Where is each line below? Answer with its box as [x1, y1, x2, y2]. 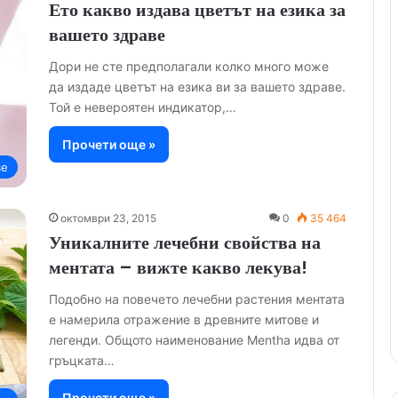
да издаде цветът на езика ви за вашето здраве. [49, 79, 346, 95]
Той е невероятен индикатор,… [49, 99, 236, 115]
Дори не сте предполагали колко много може [49, 59, 329, 75]
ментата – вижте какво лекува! [49, 255, 307, 281]
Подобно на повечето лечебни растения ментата [49, 291, 345, 307]
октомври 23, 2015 [60, 211, 156, 226]
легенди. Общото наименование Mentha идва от [49, 332, 339, 348]
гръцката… [49, 353, 115, 369]
